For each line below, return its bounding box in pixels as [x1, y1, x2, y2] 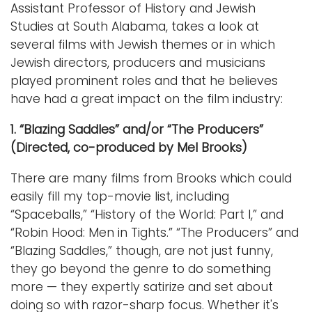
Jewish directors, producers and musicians [10, 54, 265, 71]
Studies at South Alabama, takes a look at [10, 17, 259, 35]
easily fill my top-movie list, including [10, 187, 229, 205]
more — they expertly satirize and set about [10, 278, 273, 295]
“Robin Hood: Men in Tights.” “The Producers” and [10, 224, 299, 241]
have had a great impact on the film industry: [10, 90, 283, 107]
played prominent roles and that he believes [10, 72, 278, 89]
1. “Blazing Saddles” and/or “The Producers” [10, 120, 263, 138]
